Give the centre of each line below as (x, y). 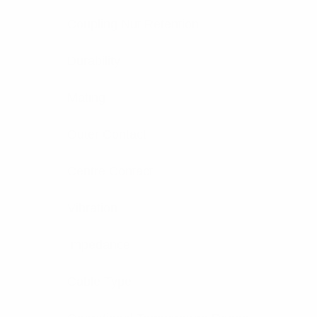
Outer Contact (107, 134)
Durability (94, 61)
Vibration (92, 208)
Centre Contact (110, 171)
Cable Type (99, 282)
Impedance (99, 245)
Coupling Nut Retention (133, 24)
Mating (86, 98)
